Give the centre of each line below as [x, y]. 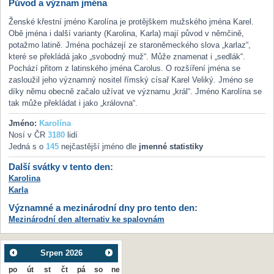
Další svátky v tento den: [61, 166]
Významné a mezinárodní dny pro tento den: [103, 207]
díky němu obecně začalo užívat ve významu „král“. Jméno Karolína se [135, 92]
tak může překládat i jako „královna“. [73, 103]
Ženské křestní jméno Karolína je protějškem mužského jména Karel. [131, 22]
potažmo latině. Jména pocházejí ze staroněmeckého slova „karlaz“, [129, 45]
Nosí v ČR [28, 135]
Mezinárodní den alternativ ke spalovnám [86, 219]
